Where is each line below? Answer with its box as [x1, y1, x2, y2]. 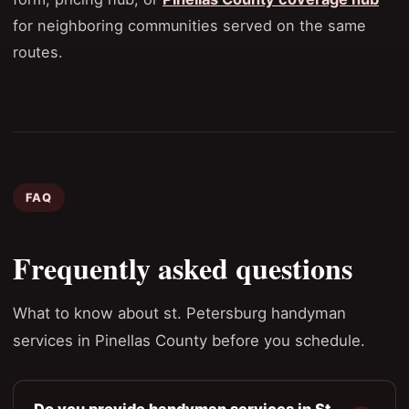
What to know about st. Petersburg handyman [13, 303, 346, 322]
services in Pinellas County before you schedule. [13, 330, 365, 350]
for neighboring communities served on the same [13, 16, 366, 36]
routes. [13, 43, 63, 62]
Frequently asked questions [13, 246, 352, 289]
